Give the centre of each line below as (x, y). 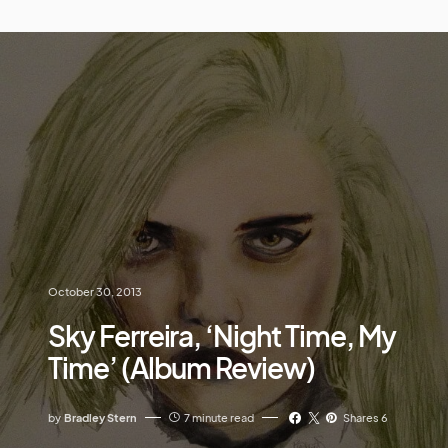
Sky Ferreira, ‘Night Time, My (222, 335)
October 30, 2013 (95, 291)
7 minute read (219, 417)
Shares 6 (366, 417)
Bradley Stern (100, 417)
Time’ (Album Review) (181, 367)
